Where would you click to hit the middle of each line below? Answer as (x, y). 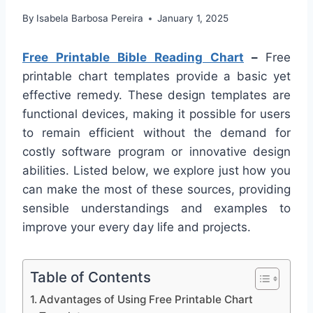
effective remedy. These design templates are (156, 95)
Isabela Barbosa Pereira (90, 19)
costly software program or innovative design (156, 152)
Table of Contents (90, 277)
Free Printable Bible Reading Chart (133, 58)
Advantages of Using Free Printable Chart (146, 300)
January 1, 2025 (193, 19)
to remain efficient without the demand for (156, 133)
